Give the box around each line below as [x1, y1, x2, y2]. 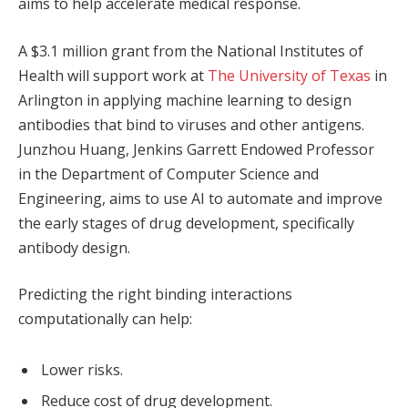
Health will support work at [18, 65, 208, 86]
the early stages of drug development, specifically [18, 212, 354, 233]
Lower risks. [41, 359, 123, 380]
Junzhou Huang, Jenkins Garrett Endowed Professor [18, 138, 374, 159]
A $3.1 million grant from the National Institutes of [18, 40, 363, 61]
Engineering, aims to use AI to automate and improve [18, 188, 382, 209]
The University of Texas [208, 65, 371, 86]
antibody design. [18, 237, 130, 258]
